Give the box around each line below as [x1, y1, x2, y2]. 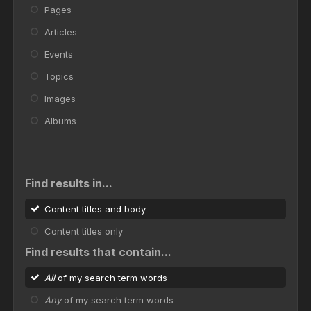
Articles [44, 26, 77, 37]
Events [44, 48, 73, 60]
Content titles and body [44, 203, 146, 215]
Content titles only [44, 225, 123, 237]
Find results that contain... [25, 244, 171, 259]
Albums [44, 115, 76, 126]
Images [44, 92, 76, 104]
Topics [44, 70, 74, 82]
